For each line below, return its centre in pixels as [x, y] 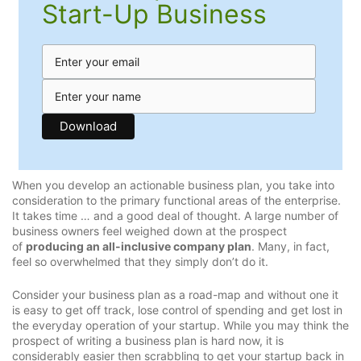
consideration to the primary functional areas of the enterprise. [176, 200]
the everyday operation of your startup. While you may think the [180, 326]
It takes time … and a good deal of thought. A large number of [175, 215]
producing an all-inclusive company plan [139, 246]
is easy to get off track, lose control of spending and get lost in [177, 310]
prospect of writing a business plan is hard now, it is [148, 341]
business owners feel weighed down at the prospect [149, 230]
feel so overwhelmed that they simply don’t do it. [140, 261]
